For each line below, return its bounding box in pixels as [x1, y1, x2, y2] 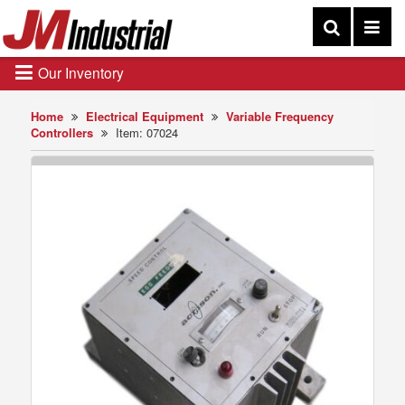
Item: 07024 [112, 124, 179, 141]
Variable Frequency [226, 108, 334, 125]
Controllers [31, 124, 94, 141]
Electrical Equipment [86, 108, 204, 125]
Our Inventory [34, 62, 124, 82]
